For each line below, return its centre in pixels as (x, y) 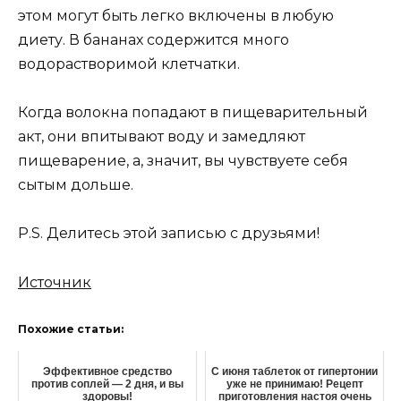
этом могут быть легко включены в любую (176, 16)
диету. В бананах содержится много (154, 40)
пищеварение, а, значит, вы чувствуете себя (183, 161)
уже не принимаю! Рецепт (294, 384)
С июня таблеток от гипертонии (294, 371)
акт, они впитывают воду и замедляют (162, 137)
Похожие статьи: (71, 328)
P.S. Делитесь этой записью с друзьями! (169, 234)
